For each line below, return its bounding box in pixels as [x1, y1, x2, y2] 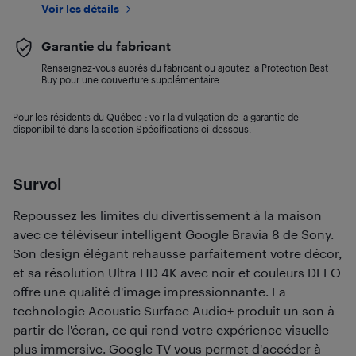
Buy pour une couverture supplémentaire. [41, 74, 222, 85]
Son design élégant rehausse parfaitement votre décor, [13, 246, 342, 261]
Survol [13, 174, 61, 193]
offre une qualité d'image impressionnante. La [13, 284, 286, 299]
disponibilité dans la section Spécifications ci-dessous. [13, 123, 251, 134]
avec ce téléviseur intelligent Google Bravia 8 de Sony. [13, 226, 334, 242]
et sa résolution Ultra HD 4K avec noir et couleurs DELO [13, 265, 341, 280]
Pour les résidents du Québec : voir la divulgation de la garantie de [13, 111, 299, 122]
